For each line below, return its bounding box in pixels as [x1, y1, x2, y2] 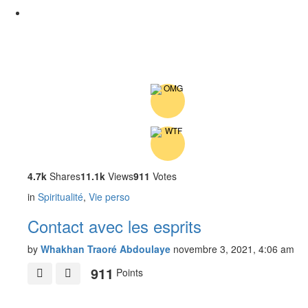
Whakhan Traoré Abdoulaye [41, 242, 170, 256]
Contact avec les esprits [27, 214, 201, 239]
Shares [47, 169, 80, 184]
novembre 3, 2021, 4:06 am [173, 242, 294, 256]
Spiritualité [38, 190, 83, 204]
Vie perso [89, 190, 130, 204]
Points [113, 265, 143, 279]
